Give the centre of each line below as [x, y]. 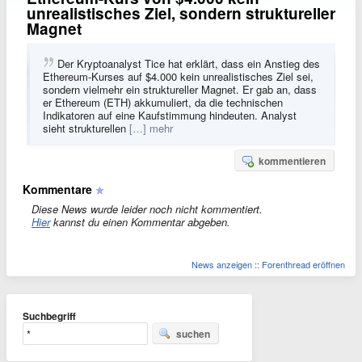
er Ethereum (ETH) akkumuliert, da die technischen [163, 102]
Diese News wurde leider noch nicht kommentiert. [147, 209]
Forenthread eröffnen [303, 264]
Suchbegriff [49, 316]
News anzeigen [222, 264]
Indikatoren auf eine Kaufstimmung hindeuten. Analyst [170, 115]
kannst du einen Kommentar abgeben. [140, 222]
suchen [193, 334]
